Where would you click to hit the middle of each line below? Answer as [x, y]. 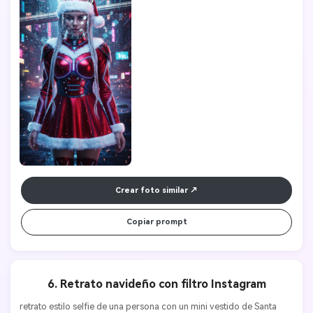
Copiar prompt [156, 221]
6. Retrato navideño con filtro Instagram [156, 284]
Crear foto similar [152, 190]
